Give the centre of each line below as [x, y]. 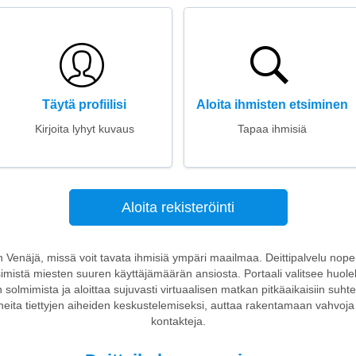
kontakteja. [178, 321]
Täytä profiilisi [84, 104]
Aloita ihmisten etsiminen [272, 104]
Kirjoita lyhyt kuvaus [84, 129]
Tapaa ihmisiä [272, 129]
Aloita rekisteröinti [178, 207]
